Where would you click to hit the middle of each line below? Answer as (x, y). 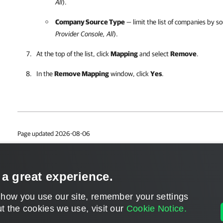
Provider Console (79, 34)
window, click (130, 74)
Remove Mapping (82, 74)
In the (45, 74)
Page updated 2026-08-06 (54, 134)
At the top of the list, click (73, 54)
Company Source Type (90, 22)
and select (154, 54)
